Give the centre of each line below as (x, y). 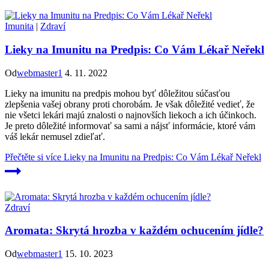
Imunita (19, 26)
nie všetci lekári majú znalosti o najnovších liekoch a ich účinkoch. (131, 115)
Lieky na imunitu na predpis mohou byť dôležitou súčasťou (117, 93)
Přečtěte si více (33, 157)
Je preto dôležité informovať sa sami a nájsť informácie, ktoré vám (130, 125)
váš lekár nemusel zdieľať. (55, 136)
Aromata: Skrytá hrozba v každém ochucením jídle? (134, 231)
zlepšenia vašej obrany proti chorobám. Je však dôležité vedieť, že (130, 104)
